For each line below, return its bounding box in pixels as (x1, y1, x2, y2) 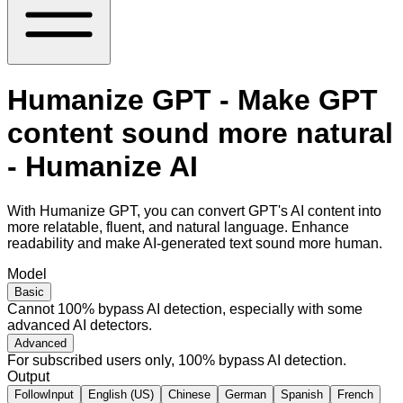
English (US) (88, 387, 154, 401)
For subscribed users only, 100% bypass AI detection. (7, 352, 346, 368)
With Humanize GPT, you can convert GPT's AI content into (7, 202, 381, 219)
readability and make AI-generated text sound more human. (7, 235, 382, 251)
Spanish (281, 387, 323, 401)
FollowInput (14, 387, 74, 401)
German (225, 387, 266, 401)
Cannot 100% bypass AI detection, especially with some (7, 300, 363, 317)
